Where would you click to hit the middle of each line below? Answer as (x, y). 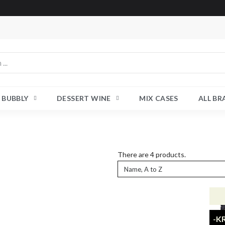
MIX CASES (159, 98)
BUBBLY (15, 98)
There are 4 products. (152, 154)
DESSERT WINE (84, 98)
